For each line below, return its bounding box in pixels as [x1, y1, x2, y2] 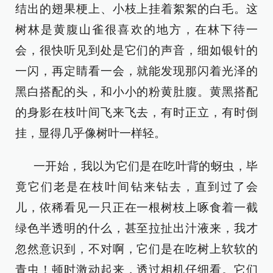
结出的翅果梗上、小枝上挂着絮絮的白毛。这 [15, 2, 258, 15]
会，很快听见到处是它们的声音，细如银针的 [15, 44, 258, 57]
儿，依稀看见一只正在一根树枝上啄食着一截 [15, 201, 258, 214]
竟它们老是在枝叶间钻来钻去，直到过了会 [15, 180, 258, 193]
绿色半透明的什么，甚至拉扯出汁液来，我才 [15, 222, 258, 235]
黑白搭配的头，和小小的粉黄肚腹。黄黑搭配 [15, 85, 258, 98]
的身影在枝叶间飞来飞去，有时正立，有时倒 [15, 106, 258, 119]
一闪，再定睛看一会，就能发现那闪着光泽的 [15, 65, 258, 77]
